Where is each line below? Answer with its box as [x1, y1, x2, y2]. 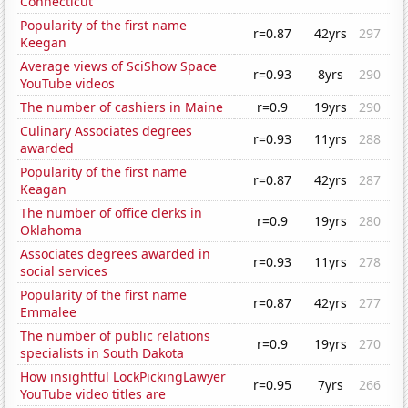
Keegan [20, 34, 67, 52]
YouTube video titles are [20, 385, 167, 403]
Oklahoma [20, 221, 83, 240]
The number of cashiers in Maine [20, 98, 224, 117]
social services [20, 262, 108, 280]
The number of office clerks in [20, 204, 203, 222]
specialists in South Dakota [20, 344, 185, 362]
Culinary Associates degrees [20, 122, 193, 140]
